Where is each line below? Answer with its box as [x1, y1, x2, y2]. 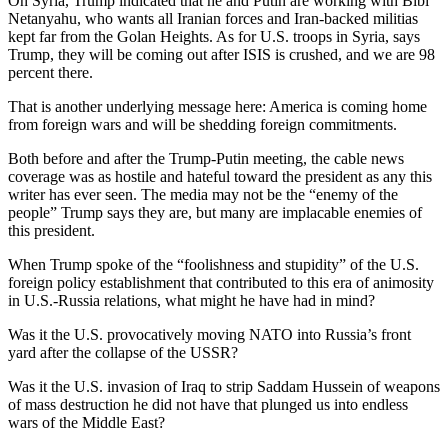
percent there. [8, 64, 93, 82]
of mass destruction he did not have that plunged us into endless [8, 396, 408, 414]
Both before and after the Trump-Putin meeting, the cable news [8, 150, 404, 168]
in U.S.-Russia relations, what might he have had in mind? [8, 292, 375, 310]
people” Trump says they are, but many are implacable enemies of [8, 204, 422, 222]
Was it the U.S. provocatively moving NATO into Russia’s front [8, 326, 411, 344]
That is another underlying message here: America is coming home [8, 98, 427, 116]
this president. [8, 222, 95, 240]
